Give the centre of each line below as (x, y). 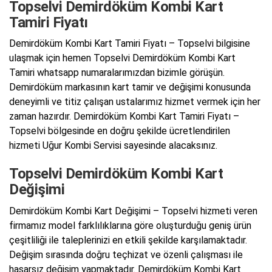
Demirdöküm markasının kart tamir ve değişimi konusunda (130, 87)
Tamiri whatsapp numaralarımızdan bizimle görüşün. (117, 73)
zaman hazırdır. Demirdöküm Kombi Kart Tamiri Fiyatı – (124, 117)
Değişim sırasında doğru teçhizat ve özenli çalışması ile (126, 254)
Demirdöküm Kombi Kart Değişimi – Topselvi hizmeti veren (133, 211)
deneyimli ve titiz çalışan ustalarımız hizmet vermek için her (135, 102)
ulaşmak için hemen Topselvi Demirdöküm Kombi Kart (122, 58)
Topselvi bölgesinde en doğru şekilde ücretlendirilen (120, 131)
